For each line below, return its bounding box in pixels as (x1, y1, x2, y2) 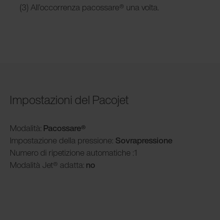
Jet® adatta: (40, 158, 84, 171)
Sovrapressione (115, 134, 172, 146)
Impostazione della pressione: (10, 134, 115, 146)
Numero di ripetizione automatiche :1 (10, 146, 137, 159)
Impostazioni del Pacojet (10, 90, 129, 109)
